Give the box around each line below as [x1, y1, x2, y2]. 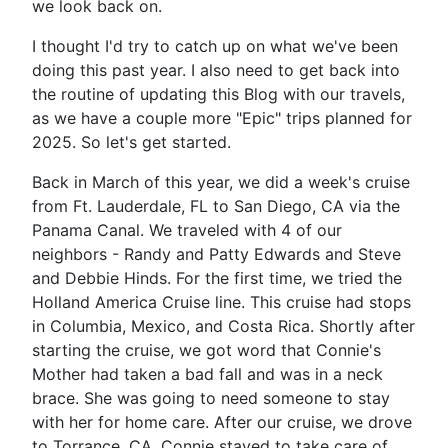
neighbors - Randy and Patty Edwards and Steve [32, 243, 401, 264]
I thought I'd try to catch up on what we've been [32, 35, 398, 56]
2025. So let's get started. [32, 131, 236, 152]
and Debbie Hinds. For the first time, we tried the [32, 267, 402, 288]
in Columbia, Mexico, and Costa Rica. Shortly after [32, 315, 415, 336]
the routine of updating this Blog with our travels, [32, 83, 405, 104]
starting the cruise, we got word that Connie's [32, 339, 381, 360]
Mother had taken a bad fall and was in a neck [32, 363, 383, 384]
